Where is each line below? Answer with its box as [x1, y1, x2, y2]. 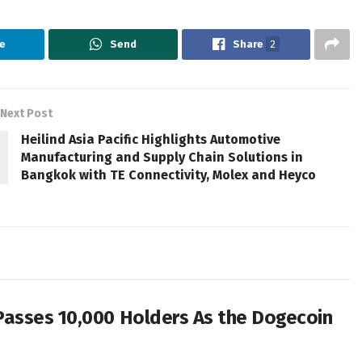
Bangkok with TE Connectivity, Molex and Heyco [21, 167, 316, 183]
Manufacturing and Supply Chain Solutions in [21, 149, 303, 166]
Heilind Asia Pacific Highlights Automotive [21, 132, 280, 148]
